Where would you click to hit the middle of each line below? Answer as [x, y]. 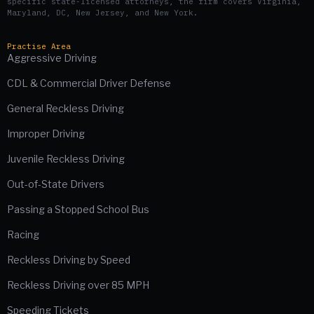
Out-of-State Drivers [56, 184]
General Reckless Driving [66, 108]
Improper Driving [46, 133]
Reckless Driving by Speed [69, 259]
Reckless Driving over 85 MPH [78, 285]
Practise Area [39, 46]
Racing [23, 234]
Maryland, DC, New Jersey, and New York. [103, 13]
